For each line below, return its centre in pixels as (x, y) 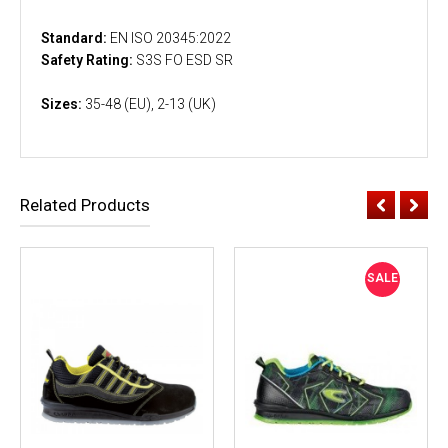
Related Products (85, 204)
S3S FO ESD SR (184, 59)
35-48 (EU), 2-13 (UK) (150, 103)
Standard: (75, 37)
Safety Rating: (88, 59)
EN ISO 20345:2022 (170, 37)
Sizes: (63, 103)
